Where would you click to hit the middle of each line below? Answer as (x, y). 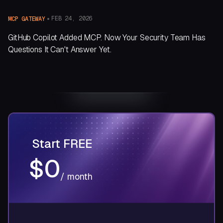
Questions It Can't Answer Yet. (60, 49)
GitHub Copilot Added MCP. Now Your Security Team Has (107, 37)
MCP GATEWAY (27, 19)
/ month (76, 176)
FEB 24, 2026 (72, 18)
